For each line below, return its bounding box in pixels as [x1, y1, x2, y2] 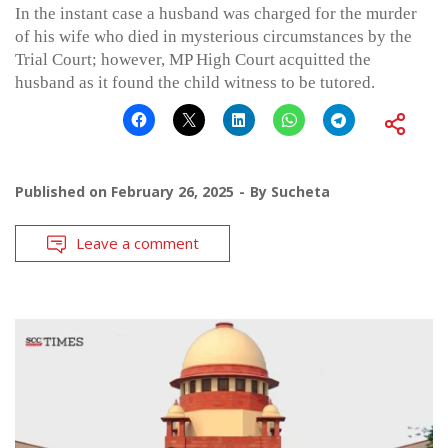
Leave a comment [76, 233, 199, 254]
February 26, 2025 [111, 182, 234, 202]
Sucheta [271, 182, 330, 202]
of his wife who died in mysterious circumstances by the [15, 27, 412, 47]
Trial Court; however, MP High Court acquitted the [15, 50, 371, 70]
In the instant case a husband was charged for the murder [15, 4, 417, 24]
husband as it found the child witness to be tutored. [15, 73, 375, 93]
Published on [15, 182, 111, 202]
